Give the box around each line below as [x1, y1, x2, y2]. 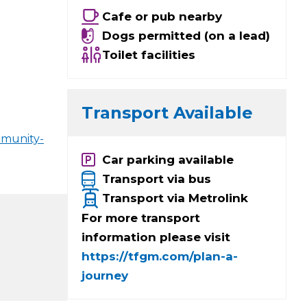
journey [82, 268, 128, 282]
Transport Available [82, 103, 253, 123]
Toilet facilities [102, 48, 195, 62]
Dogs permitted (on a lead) [102, 29, 270, 43]
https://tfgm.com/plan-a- [82, 249, 238, 263]
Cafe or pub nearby [102, 10, 222, 24]
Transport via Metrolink [102, 191, 248, 206]
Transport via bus [102, 172, 211, 186]
